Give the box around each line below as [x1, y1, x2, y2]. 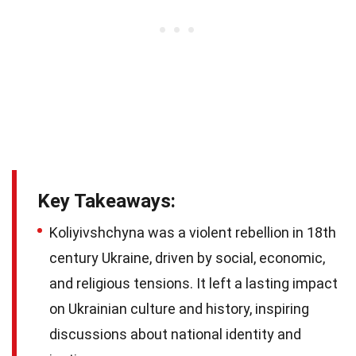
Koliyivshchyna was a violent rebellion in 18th [49, 223, 336, 241]
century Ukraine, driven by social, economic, [49, 249, 325, 266]
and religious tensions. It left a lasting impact [49, 274, 338, 292]
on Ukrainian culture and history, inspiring [49, 300, 309, 317]
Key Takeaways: [37, 189, 176, 212]
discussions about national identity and [49, 325, 301, 342]
